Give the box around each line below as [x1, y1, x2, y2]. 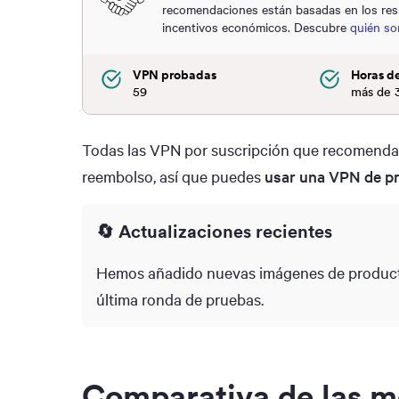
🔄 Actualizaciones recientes [96, 220, 332, 243]
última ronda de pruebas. [96, 289, 264, 311]
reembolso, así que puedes [82, 166, 265, 188]
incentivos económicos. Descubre [161, 19, 350, 37]
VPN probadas [133, 67, 216, 84]
